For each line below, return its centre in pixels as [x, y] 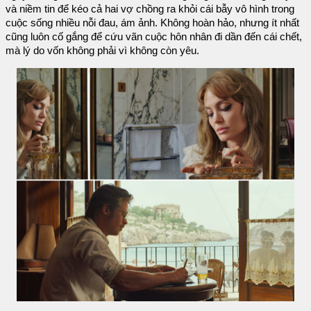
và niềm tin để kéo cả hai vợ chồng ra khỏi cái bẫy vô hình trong [150, 9]
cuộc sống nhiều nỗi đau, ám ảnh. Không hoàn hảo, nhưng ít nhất [152, 23]
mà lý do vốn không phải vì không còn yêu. [102, 50]
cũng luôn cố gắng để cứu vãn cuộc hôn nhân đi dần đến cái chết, [154, 36]
